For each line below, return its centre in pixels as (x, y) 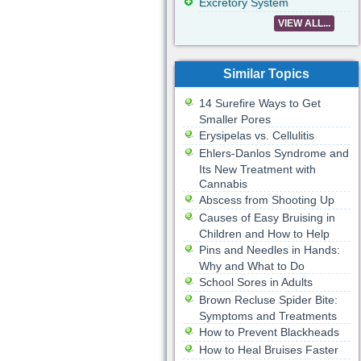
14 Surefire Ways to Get (259, 103)
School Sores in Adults (255, 282)
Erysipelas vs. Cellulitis (256, 135)
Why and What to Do (251, 266)
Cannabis (223, 184)
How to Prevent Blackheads (269, 332)
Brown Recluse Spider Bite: (268, 300)
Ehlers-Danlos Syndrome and (274, 153)
